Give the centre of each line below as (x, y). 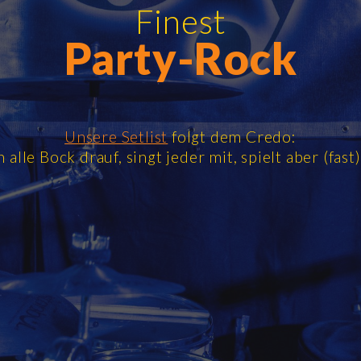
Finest (180, 21)
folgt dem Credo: (232, 136)
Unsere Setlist (116, 136)
